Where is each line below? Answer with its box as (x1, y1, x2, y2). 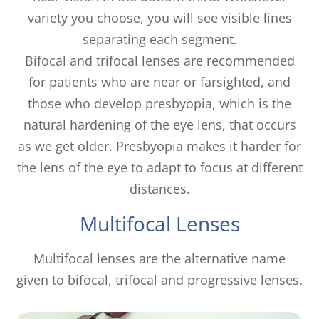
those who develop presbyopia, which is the (28, 94, 291, 112)
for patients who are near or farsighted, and (28, 73, 291, 90)
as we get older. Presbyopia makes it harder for (18, 137, 301, 155)
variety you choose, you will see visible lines (27, 9, 292, 26)
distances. (129, 179, 190, 197)
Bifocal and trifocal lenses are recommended (24, 51, 295, 69)
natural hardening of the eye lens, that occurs (23, 115, 296, 133)
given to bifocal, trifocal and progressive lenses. (16, 271, 303, 288)
